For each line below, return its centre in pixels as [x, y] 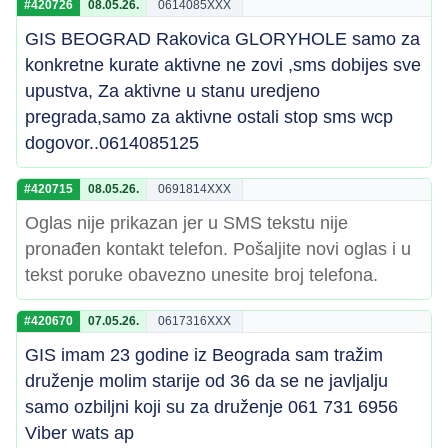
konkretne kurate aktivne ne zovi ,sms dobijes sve [223, 65]
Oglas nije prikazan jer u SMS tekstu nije [186, 223]
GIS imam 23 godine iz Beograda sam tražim [204, 355]
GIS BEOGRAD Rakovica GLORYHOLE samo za [222, 39]
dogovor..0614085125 [112, 143]
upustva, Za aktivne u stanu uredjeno [172, 91]
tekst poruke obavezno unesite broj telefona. [201, 275]
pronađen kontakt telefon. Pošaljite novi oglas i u [218, 249]
